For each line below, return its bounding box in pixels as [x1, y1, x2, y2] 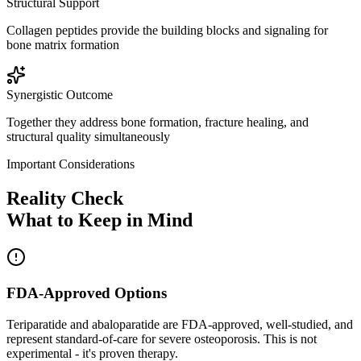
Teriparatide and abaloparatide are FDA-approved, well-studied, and [6, 317, 353, 332]
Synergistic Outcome [6, 87, 113, 102]
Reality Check [6, 187, 123, 209]
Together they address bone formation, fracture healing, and [6, 114, 309, 129]
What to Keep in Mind [6, 209, 193, 230]
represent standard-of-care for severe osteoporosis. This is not [6, 332, 317, 346]
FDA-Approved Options [6, 284, 167, 302]
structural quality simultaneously [6, 129, 170, 143]
